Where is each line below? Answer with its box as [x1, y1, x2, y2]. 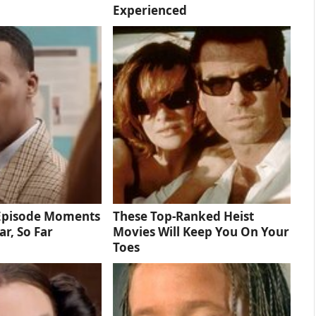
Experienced [112, 2, 187, 19]
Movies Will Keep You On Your [112, 224, 289, 241]
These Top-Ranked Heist [112, 208, 254, 225]
